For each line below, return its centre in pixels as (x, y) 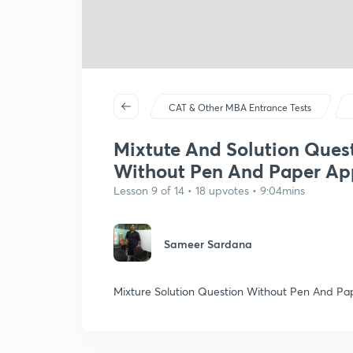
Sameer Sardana (208, 244)
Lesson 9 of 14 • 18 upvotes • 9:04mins (209, 190)
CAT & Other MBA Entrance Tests (240, 108)
